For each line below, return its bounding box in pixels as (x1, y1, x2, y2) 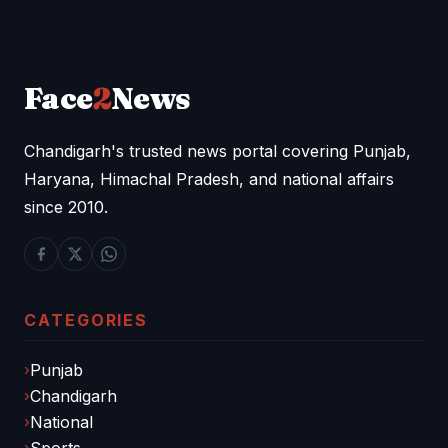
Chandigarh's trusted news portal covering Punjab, (24, 140, 411, 161)
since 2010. (24, 196, 108, 217)
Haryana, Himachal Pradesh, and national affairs (24, 168, 394, 189)
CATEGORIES (24, 309, 149, 330)
